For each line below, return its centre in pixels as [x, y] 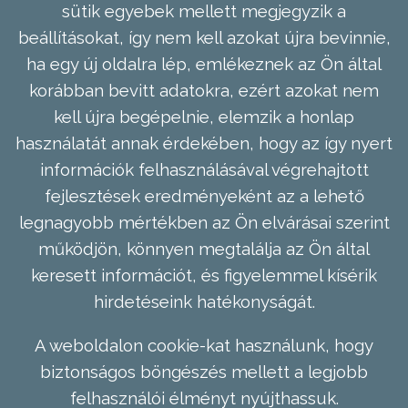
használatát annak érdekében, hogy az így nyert [204, 143]
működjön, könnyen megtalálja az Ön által [204, 249]
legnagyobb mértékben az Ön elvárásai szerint [204, 223]
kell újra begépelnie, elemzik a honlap [204, 117]
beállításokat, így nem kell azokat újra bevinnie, [204, 38]
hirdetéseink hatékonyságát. [204, 302]
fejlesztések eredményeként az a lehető [204, 196]
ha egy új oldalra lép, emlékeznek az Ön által [204, 64]
